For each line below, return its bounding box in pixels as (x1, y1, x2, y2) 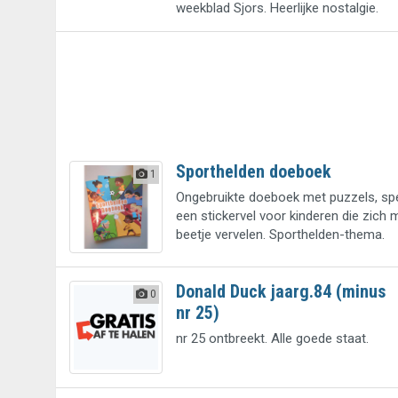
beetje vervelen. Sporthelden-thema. (175, 226, 385, 243)
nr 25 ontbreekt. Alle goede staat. (175, 330, 369, 347)
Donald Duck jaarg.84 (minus (175, 281, 386, 303)
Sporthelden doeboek (175, 160, 331, 182)
